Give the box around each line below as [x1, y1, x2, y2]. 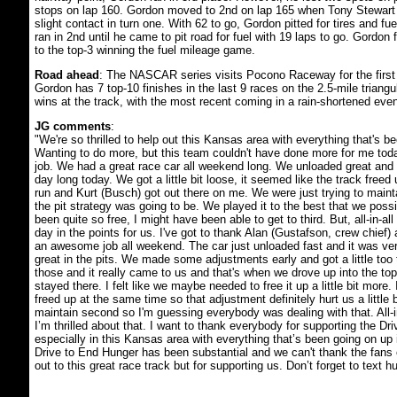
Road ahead [34, 68, 99, 82]
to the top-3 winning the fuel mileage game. [34, 43, 255, 57]
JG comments [34, 120, 111, 133]
